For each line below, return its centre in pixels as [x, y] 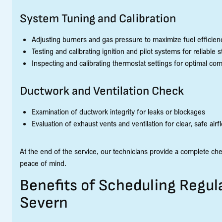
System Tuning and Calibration [98, 18]
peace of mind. [43, 163]
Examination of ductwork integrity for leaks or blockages [118, 111]
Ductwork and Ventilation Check [102, 91]
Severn [44, 203]
